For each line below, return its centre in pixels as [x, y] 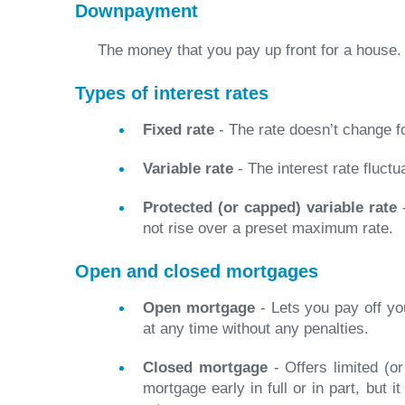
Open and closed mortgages [197, 271]
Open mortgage [199, 308]
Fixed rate [179, 130]
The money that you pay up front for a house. [250, 50]
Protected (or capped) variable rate [270, 207]
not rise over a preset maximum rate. [268, 228]
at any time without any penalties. [256, 329]
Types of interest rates [172, 93]
